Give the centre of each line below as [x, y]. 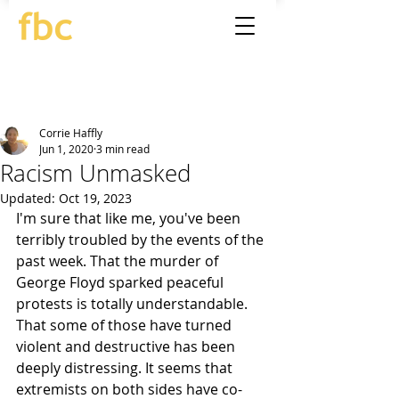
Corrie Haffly [71, 133]
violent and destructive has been [127, 346]
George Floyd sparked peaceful [122, 282]
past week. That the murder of [119, 261]
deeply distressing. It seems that [126, 368]
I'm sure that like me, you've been [130, 218]
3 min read [123, 149]
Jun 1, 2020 [66, 149]
